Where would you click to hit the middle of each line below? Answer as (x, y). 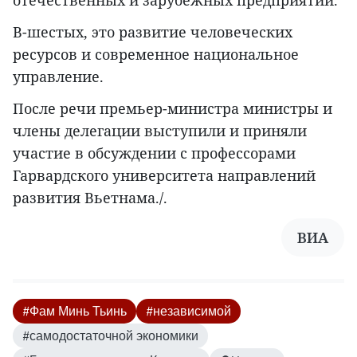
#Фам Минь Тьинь (75, 311)
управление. (58, 77)
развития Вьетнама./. (90, 198)
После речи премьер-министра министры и (173, 109)
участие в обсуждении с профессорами (154, 153)
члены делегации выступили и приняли (160, 131)
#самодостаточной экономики (110, 336)
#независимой (188, 311)
